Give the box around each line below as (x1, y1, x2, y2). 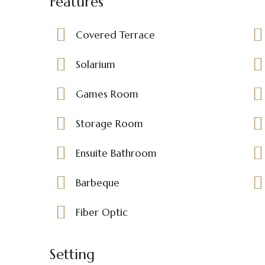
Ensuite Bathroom (76, 146, 157, 160)
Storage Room (76, 117, 143, 130)
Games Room (76, 87, 138, 101)
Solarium (76, 57, 115, 71)
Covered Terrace (76, 28, 155, 41)
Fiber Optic (76, 205, 128, 219)
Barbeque (76, 176, 119, 189)
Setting (50, 245, 95, 263)
